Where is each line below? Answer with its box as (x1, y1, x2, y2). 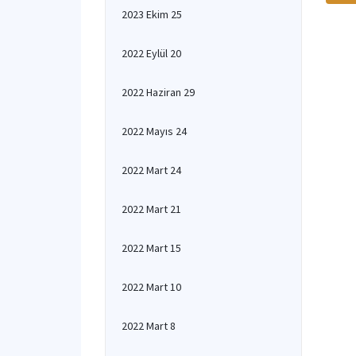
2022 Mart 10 (122, 280, 181, 294)
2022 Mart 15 (122, 241, 181, 255)
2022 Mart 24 (122, 163, 181, 177)
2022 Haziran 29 (122, 85, 195, 99)
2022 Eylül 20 (122, 46, 181, 60)
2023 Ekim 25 (122, 7, 182, 21)
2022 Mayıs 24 (122, 124, 187, 138)
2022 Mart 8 (122, 319, 176, 333)
